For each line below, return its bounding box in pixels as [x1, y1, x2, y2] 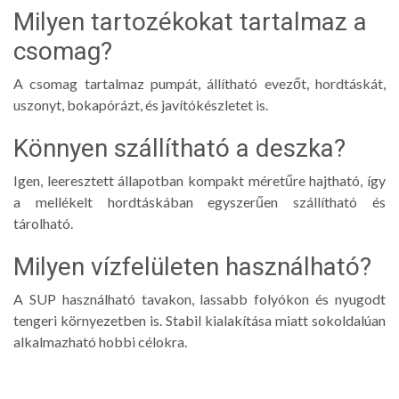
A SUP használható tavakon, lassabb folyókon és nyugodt [13, 289, 386, 307]
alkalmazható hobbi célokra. [13, 332, 187, 350]
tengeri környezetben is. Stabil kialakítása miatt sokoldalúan [13, 311, 386, 329]
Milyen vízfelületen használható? [13, 251, 371, 281]
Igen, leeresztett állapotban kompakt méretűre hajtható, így [13, 171, 386, 189]
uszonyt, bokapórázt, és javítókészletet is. [13, 95, 268, 113]
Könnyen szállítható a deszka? [13, 133, 346, 163]
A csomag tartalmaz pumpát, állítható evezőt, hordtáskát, [13, 74, 386, 92]
